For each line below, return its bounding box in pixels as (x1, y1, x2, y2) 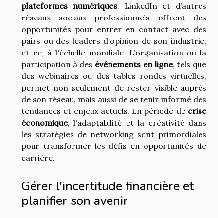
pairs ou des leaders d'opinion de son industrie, (21, 36, 206, 46)
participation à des (21, 59, 95, 70)
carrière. (21, 153, 54, 163)
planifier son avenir (21, 192, 128, 210)
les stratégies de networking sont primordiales (21, 129, 206, 140)
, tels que (172, 59, 207, 70)
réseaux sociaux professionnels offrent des (21, 13, 206, 23)
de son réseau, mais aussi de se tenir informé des (21, 94, 206, 105)
